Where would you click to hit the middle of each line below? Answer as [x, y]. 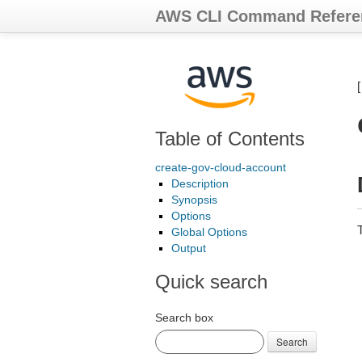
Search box [184, 318]
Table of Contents [230, 139]
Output [189, 248]
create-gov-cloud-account [221, 167]
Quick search [211, 282]
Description [200, 183]
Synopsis [194, 200]
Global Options [209, 232]
